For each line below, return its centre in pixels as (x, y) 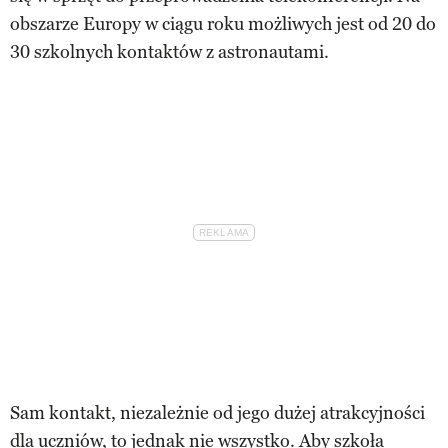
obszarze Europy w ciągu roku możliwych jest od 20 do (223, 23)
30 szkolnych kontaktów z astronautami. (169, 51)
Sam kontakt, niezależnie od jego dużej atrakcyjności (217, 412)
